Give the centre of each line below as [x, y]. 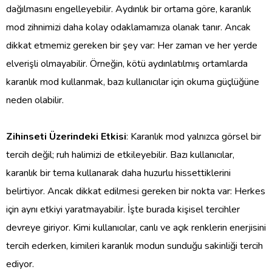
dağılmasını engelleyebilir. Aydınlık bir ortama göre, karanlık [129, 9]
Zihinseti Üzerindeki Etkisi [66, 136]
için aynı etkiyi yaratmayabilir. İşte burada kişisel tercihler [123, 209]
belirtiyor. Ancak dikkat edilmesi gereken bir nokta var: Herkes [136, 191]
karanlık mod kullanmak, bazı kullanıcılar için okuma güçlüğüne [133, 82]
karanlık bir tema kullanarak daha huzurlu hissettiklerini [118, 173]
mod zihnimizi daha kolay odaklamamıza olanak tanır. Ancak [128, 27]
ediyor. [20, 264]
